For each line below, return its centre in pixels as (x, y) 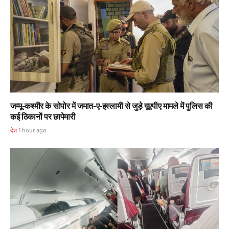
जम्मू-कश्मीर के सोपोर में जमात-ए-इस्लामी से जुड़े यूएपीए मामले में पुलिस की (111, 106)
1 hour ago (33, 131)
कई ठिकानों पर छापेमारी (43, 117)
